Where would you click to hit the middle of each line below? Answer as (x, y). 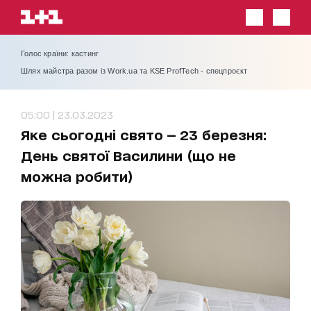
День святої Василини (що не (128, 155)
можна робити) (77, 176)
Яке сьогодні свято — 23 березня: (144, 134)
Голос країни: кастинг (60, 53)
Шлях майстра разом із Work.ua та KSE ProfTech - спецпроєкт (134, 71)
